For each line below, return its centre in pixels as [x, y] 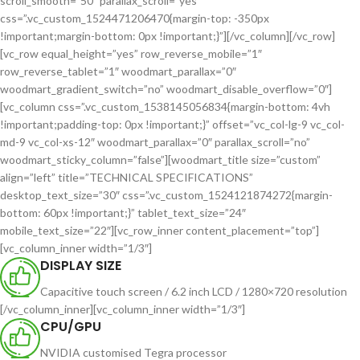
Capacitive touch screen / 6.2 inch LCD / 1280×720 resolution [194, 292]
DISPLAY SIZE [81, 266]
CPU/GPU [71, 327]
